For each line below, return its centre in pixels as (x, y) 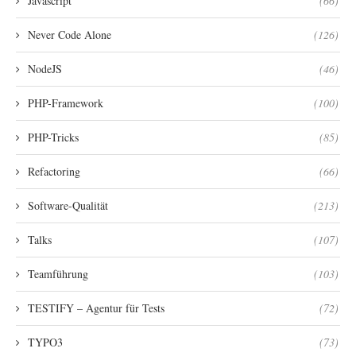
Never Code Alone (70, 34)
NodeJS (45, 68)
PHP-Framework (66, 103)
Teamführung (58, 273)
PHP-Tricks (53, 137)
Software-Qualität (68, 205)
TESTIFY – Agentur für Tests (96, 308)
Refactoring (54, 171)
